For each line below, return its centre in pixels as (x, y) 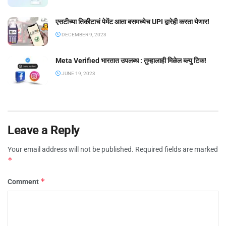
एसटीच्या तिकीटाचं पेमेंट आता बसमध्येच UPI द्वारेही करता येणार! (132, 22)
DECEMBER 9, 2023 (83, 35)
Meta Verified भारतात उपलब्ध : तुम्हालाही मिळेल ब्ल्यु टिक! (131, 61)
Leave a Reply (44, 130)
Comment (24, 181)
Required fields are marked (177, 149)
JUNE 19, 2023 (78, 74)
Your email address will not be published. (71, 149)
